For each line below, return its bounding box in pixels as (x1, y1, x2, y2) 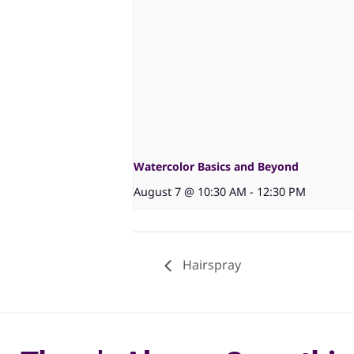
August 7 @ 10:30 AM (134, 183, 247, 199)
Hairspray (179, 256, 241, 274)
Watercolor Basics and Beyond (134, 158, 299, 174)
